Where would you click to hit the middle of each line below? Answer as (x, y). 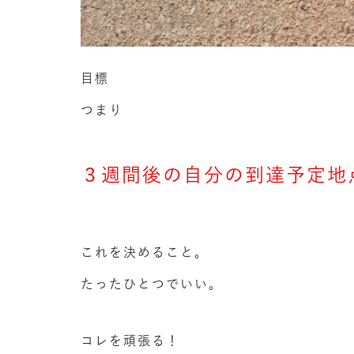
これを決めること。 (145, 252)
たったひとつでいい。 (152, 284)
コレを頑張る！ (130, 341)
